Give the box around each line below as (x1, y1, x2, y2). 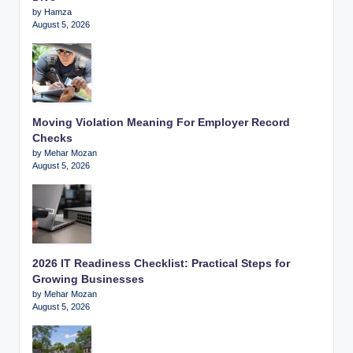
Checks (32, 132, 72, 144)
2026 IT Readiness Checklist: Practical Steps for (32, 257, 290, 269)
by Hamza (32, 6, 72, 17)
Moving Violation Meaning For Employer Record (32, 116, 290, 128)
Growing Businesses (32, 273, 144, 285)
